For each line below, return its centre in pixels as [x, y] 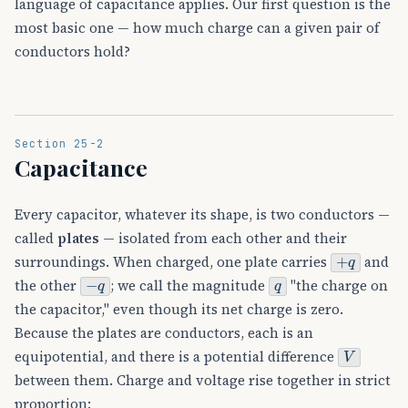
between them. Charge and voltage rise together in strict [203, 381]
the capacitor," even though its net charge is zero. [179, 310]
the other [47, 286]
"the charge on [338, 286]
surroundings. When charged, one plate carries [173, 262]
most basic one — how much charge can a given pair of [197, 28]
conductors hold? [72, 52]
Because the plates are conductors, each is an [164, 333]
